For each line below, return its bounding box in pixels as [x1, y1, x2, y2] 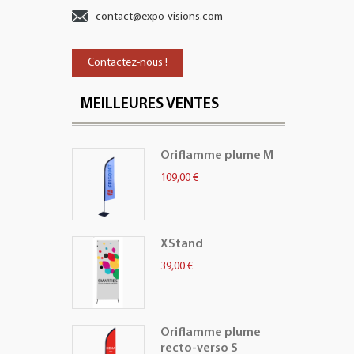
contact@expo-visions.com [96, 11, 223, 23]
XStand [160, 238, 203, 250]
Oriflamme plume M [160, 149, 273, 162]
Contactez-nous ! [88, 57, 168, 69]
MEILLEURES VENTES [80, 96, 219, 112]
